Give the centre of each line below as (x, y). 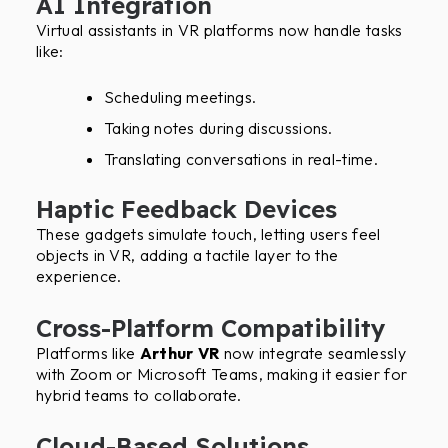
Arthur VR (179, 352)
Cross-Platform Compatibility (211, 327)
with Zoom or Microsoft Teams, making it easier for (222, 373)
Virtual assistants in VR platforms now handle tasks (219, 29)
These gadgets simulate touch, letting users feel (208, 234)
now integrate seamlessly (312, 352)
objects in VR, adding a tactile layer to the (187, 255)
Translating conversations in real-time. (241, 159)
